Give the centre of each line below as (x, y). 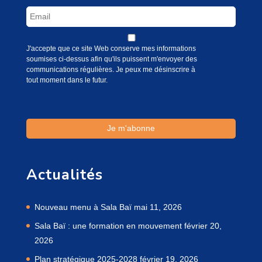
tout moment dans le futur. (67, 80)
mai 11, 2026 (158, 207)
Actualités (64, 175)
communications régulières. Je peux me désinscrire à (111, 69)
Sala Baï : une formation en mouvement (108, 225)
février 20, (203, 225)
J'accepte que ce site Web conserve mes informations (111, 48)
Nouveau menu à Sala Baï (83, 207)
